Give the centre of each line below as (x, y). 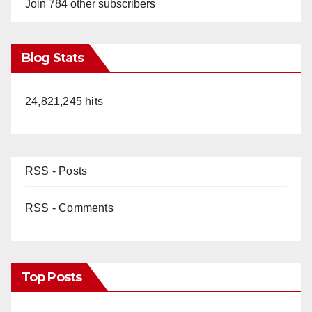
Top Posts (52, 277)
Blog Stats (53, 57)
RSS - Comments (69, 208)
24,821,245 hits (64, 101)
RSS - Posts (56, 171)
